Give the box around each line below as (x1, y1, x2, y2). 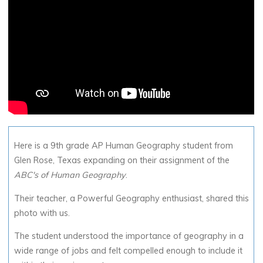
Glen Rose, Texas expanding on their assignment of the (14, 154, 230, 166)
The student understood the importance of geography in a (14, 230, 244, 241)
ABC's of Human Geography (14, 169, 126, 180)
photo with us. (14, 207, 70, 218)
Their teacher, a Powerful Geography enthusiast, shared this (14, 193, 249, 204)
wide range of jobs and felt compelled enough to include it (14, 245, 242, 256)
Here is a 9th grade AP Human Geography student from (14, 140, 233, 151)
